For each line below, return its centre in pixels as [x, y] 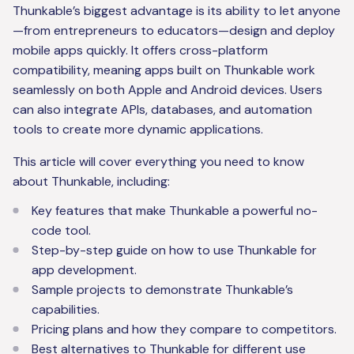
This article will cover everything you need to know [158, 162]
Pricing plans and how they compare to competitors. [184, 330]
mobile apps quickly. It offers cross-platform [140, 51]
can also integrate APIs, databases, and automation [162, 110]
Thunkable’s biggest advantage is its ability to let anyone [177, 11]
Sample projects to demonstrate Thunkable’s [162, 290]
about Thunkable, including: [91, 182]
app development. [84, 270]
